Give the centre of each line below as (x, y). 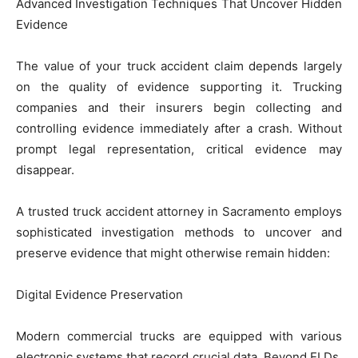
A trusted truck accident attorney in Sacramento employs (179, 211)
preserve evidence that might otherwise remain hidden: (173, 253)
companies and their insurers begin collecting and (179, 107)
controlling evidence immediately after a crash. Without (179, 128)
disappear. (45, 169)
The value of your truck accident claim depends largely (179, 66)
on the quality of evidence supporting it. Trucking (179, 86)
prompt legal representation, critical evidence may (179, 149)
